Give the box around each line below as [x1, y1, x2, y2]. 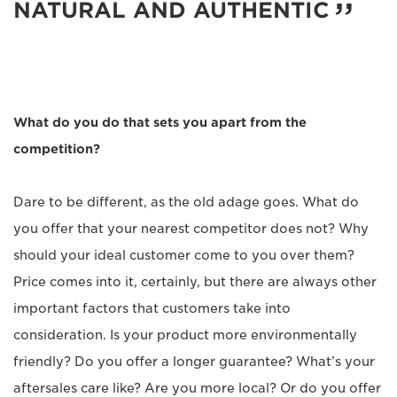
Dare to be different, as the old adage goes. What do [13, 195, 359, 209]
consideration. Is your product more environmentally [13, 328, 357, 342]
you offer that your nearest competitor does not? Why [13, 222, 369, 236]
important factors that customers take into [13, 301, 291, 315]
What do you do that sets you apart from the [13, 115, 307, 129]
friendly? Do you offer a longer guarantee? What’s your [13, 354, 375, 369]
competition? [13, 142, 100, 156]
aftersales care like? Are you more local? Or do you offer [13, 381, 381, 395]
